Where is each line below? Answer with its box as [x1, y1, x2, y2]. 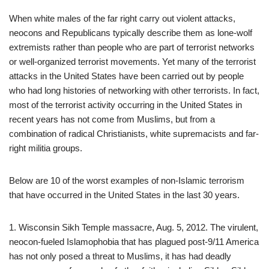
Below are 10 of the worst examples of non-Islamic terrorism [9, 175, 244, 186]
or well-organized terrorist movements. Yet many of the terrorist [9, 56, 256, 67]
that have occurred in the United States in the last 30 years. [9, 189, 240, 200]
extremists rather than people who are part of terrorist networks [9, 41, 255, 52]
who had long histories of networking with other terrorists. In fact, [9, 85, 259, 95]
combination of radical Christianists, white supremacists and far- [9, 128, 259, 139]
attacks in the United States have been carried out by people [9, 70, 244, 81]
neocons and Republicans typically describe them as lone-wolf [9, 27, 252, 38]
